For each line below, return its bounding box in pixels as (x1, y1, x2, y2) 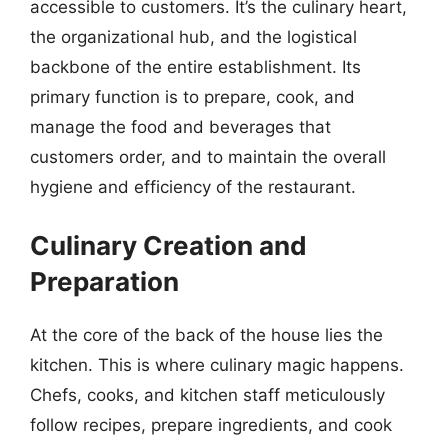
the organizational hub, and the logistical (30, 27, 357, 47)
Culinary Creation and (30, 229, 307, 261)
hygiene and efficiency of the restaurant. (30, 177, 356, 197)
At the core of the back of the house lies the (30, 324, 383, 345)
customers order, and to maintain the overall (30, 147, 386, 167)
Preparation (30, 265, 179, 297)
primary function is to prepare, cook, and (30, 87, 355, 107)
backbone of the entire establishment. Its (30, 57, 361, 77)
